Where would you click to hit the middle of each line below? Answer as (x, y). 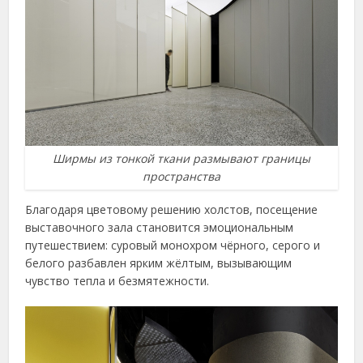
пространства (181, 177)
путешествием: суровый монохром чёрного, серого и (173, 246)
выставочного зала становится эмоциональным (160, 228)
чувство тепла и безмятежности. (117, 281)
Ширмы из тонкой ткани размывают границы (181, 159)
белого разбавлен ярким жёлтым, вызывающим (159, 263)
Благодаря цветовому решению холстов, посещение (172, 210)
